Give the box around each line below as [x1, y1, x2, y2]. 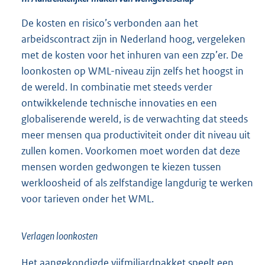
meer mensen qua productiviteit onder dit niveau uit [21, 128, 250, 142]
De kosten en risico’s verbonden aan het [21, 17, 198, 30]
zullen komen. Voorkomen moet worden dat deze [21, 144, 240, 158]
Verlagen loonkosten [21, 230, 98, 243]
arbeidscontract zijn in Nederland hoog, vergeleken [21, 33, 245, 46]
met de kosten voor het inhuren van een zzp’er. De [21, 49, 243, 62]
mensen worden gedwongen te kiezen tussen [21, 160, 221, 174]
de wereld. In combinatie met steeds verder [21, 80, 212, 94]
